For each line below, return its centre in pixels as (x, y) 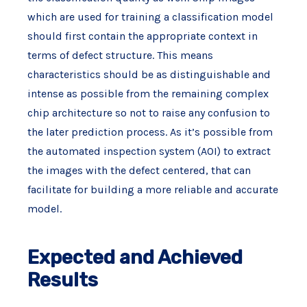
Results (62, 280)
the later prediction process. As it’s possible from (150, 132)
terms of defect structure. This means (120, 55)
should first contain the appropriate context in (142, 36)
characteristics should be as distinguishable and (149, 74)
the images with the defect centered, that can (139, 170)
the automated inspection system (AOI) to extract (149, 151)
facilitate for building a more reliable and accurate (152, 189)
